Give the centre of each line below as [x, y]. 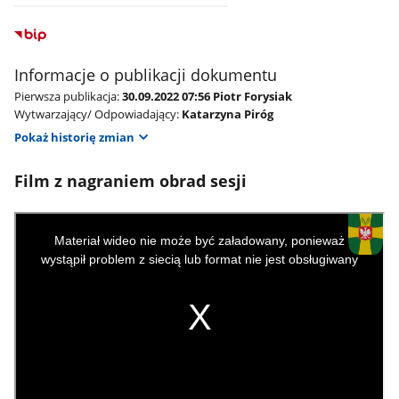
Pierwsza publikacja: [66, 96]
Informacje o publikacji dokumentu [145, 74]
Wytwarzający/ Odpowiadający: [96, 114]
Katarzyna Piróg [227, 114]
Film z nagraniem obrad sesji [130, 181]
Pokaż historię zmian [74, 138]
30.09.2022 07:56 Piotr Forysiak [207, 96]
